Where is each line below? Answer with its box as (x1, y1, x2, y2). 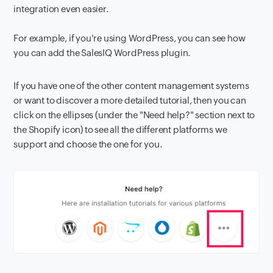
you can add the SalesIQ (13, 47, 114, 58)
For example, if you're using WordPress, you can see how (13, 32, 246, 43)
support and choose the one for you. (13, 138, 163, 149)
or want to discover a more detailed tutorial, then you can (13, 94, 246, 105)
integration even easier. (13, 3, 109, 14)
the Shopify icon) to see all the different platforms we (13, 124, 227, 135)
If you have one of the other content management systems (13, 80, 249, 91)
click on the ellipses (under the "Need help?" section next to (13, 109, 255, 120)
